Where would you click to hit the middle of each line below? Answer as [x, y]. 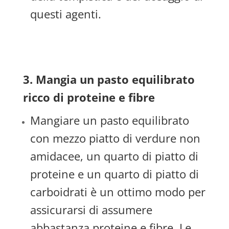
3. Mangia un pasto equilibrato [109, 79]
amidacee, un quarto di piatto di [114, 156]
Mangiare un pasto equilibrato [109, 120]
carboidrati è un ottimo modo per [118, 192]
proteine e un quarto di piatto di [114, 174]
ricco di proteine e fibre [89, 97]
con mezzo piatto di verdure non [115, 138]
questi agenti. [65, 14]
